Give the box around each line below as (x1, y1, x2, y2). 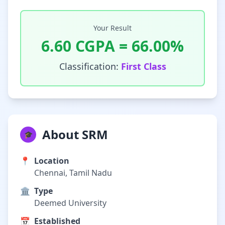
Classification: (59, 60, 121, 72)
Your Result (93, 23, 132, 33)
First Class (121, 60, 166, 72)
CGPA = (71, 36, 132, 56)
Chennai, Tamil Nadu (34, 167, 112, 178)
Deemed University (34, 197, 106, 208)
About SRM (42, 126, 108, 143)
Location (34, 155, 69, 166)
